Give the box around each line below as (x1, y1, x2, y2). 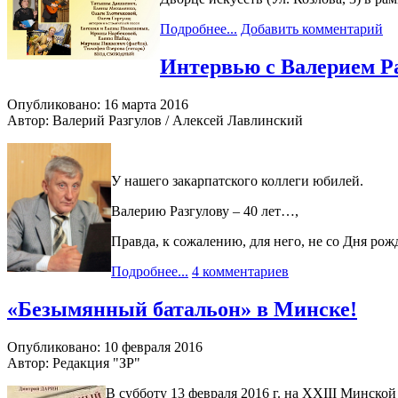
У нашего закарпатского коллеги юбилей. (111, 173, 363, 189)
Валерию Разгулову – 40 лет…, (111, 203, 298, 219)
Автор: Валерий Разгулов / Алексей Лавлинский (7, 113, 303, 129)
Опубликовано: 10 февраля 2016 (7, 338, 203, 354)
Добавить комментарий (241, 21, 383, 37)
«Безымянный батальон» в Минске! (7, 298, 357, 322)
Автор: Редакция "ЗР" (7, 354, 140, 370)
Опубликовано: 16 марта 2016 (7, 97, 188, 113)
